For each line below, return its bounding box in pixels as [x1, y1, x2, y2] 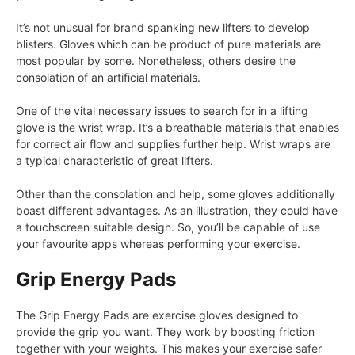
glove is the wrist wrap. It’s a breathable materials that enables [16, 120, 339, 134]
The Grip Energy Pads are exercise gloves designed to [16, 307, 298, 322]
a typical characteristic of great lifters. [16, 153, 213, 167]
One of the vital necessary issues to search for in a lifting [16, 103, 308, 117]
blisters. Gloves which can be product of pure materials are [16, 36, 321, 51]
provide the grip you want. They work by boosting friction [16, 324, 315, 338]
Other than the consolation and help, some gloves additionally [16, 186, 335, 200]
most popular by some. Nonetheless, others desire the [16, 53, 296, 67]
